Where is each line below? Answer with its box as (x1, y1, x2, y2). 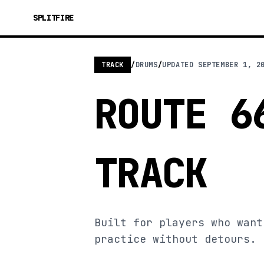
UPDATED (162, 60, 199, 70)
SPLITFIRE (33, 12, 74, 23)
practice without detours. (94, 232, 256, 246)
